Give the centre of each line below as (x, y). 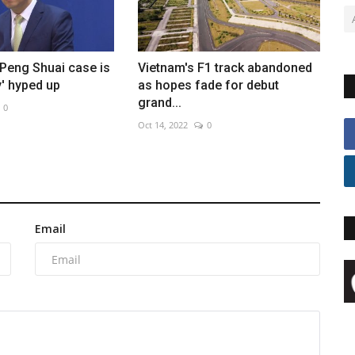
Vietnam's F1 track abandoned (225, 68)
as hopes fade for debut (208, 86)
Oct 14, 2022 (162, 125)
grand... (159, 103)
